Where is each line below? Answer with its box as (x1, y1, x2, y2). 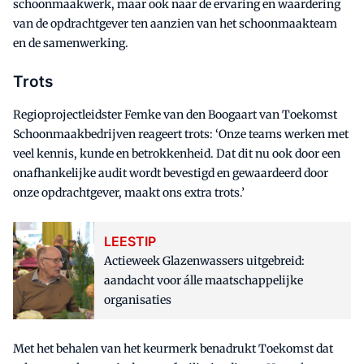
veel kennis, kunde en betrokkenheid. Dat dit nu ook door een (13, 145, 340, 161)
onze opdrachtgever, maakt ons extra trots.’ (13, 184, 245, 200)
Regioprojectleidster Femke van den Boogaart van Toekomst (13, 106, 337, 122)
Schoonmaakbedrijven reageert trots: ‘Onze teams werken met (13, 126, 349, 141)
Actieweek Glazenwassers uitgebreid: (104, 253, 305, 268)
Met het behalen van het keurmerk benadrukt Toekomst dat (13, 340, 333, 356)
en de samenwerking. (13, 35, 128, 50)
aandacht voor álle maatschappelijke (104, 272, 303, 288)
